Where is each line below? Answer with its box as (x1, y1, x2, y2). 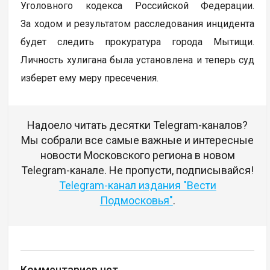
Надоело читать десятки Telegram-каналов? (27, 119, 248, 132)
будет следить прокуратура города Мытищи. (20, 36, 255, 48)
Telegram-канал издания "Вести (58, 179, 216, 192)
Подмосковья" (99, 194, 173, 207)
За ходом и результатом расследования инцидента (20, 18, 255, 30)
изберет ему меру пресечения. (20, 72, 159, 84)
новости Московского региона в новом (40, 149, 235, 162)
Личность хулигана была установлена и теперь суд (20, 54, 255, 66)
